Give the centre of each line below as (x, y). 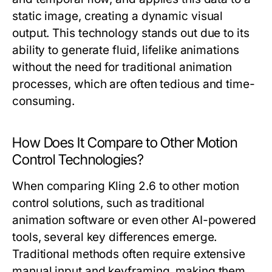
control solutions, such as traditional (109, 203)
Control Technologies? (78, 160)
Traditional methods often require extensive (129, 254)
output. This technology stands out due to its (131, 33)
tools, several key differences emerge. (115, 237)
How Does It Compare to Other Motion (125, 143)
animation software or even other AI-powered (134, 220)
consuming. (44, 101)
